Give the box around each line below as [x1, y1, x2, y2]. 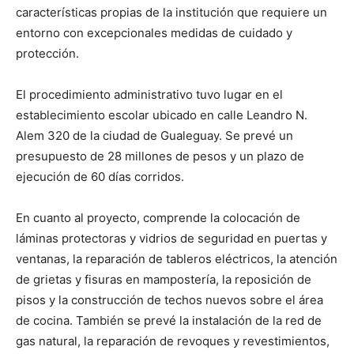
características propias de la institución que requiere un [16, 5, 327, 21]
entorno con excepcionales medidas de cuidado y [16, 25, 292, 41]
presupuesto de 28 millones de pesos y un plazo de [16, 149, 304, 164]
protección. [16, 46, 79, 62]
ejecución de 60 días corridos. [16, 169, 184, 185]
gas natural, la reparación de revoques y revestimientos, [16, 333, 330, 349]
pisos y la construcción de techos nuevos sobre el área [16, 292, 323, 308]
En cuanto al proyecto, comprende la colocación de [16, 210, 300, 226]
